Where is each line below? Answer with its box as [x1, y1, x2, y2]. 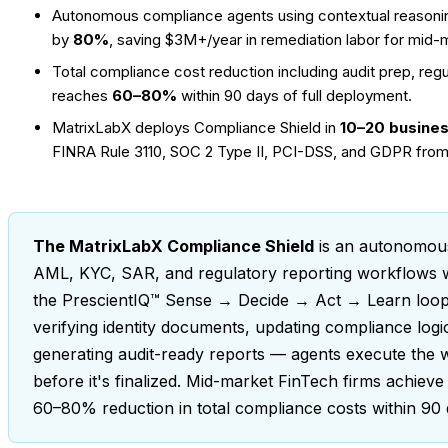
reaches [52, 85, 112, 105]
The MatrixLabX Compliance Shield [33, 235, 314, 256]
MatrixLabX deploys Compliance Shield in [52, 117, 340, 137]
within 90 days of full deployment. [177, 85, 412, 105]
